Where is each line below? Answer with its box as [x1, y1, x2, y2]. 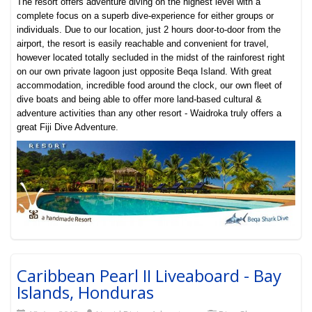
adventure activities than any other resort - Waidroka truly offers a [17, 108, 282, 119]
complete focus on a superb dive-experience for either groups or [17, 10, 274, 22]
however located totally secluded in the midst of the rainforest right [17, 52, 286, 63]
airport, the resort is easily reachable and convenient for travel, [17, 38, 270, 49]
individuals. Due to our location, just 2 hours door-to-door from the [17, 24, 281, 36]
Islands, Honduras [17, 281, 155, 304]
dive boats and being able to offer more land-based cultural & [17, 94, 263, 105]
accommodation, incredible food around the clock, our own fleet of [17, 80, 283, 91]
